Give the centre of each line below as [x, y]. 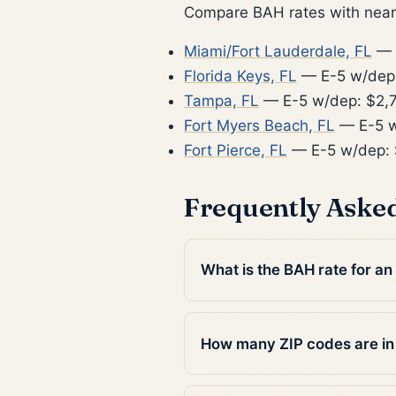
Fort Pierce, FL [236, 150]
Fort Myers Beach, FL [259, 125]
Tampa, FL [221, 100]
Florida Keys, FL [240, 76]
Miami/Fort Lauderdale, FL [278, 51]
